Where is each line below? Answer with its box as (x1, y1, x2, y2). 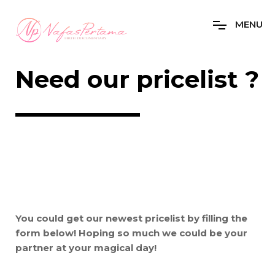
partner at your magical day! (15, 241, 157, 254)
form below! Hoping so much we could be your (15, 227, 247, 239)
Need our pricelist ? (15, 64, 259, 94)
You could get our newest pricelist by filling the (15, 212, 247, 224)
